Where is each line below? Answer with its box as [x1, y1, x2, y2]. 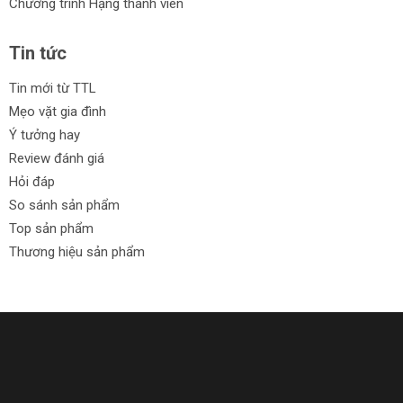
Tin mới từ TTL [9, 79, 96, 96]
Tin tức [9, 41, 67, 64]
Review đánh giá [9, 149, 104, 166]
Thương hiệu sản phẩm [9, 243, 145, 260]
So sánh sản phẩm [9, 196, 120, 213]
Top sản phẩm [9, 219, 94, 237]
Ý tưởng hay [9, 126, 80, 143]
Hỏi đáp [9, 173, 55, 190]
